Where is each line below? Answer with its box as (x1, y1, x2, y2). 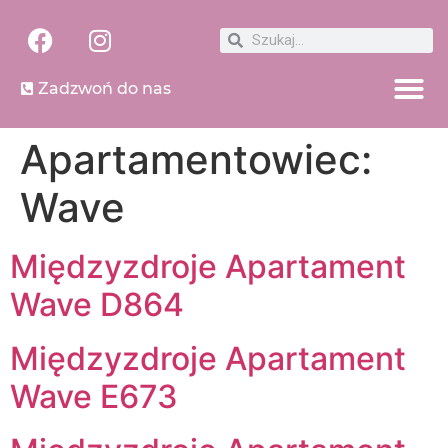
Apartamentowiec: (20, 135, 372, 184)
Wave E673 (10, 377, 178, 416)
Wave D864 (10, 285, 184, 324)
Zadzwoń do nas (37, 79, 171, 98)
